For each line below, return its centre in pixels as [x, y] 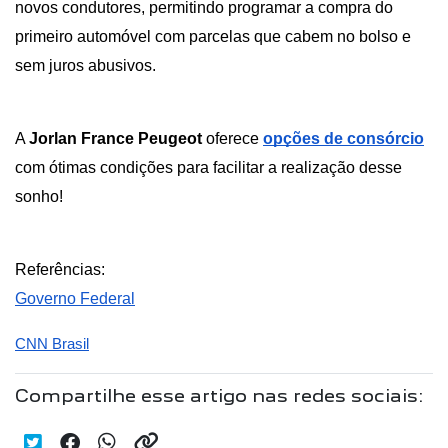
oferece [232, 139]
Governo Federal [75, 299]
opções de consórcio [343, 139]
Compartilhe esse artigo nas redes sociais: [219, 396]
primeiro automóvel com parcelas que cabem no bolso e [213, 37]
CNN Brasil [52, 344]
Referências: [60, 270]
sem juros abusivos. [87, 66]
